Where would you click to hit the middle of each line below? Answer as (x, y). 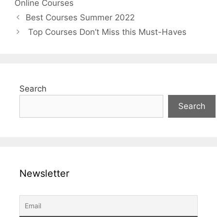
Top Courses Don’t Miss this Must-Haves (106, 32)
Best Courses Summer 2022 (80, 17)
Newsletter (44, 173)
